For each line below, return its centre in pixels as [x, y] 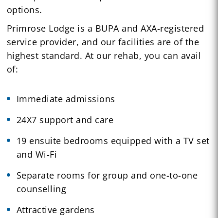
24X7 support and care [65, 119]
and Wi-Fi [37, 154]
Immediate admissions [66, 99]
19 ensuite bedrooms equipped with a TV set [113, 140]
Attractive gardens [55, 209]
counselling [41, 189]
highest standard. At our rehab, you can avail [104, 55]
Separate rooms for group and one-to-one [107, 175]
